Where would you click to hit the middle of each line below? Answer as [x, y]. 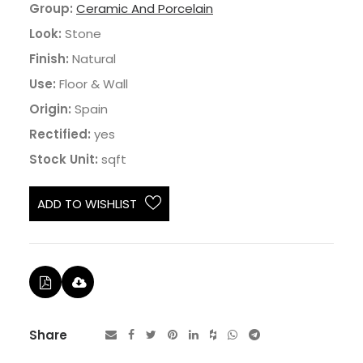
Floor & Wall [94, 84]
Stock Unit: [64, 159]
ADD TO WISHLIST [87, 204]
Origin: [50, 109]
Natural [94, 59]
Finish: [49, 59]
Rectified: [60, 134]
